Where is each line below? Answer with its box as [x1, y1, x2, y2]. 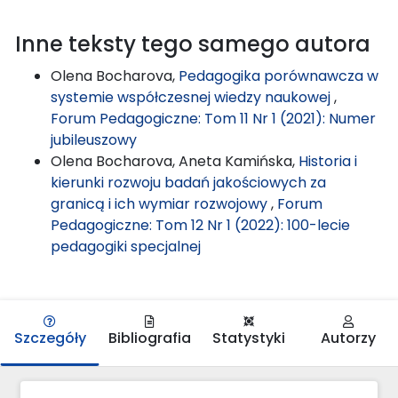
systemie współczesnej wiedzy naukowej [51, 86, 334, 107]
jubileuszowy [51, 129, 137, 150]
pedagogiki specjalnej [51, 235, 201, 257]
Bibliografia [107, 327, 191, 348]
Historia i [298, 150, 357, 171]
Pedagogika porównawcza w [179, 65, 378, 86]
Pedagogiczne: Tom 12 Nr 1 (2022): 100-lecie [51, 214, 350, 235]
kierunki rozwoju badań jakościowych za [51, 171, 326, 193]
